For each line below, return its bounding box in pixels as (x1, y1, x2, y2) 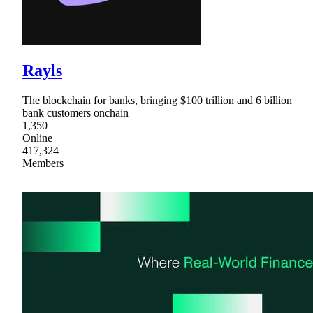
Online (22, 131, 52, 144)
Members (22, 156, 64, 169)
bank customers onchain (22, 106, 129, 119)
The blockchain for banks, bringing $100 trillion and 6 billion (22, 94, 292, 106)
